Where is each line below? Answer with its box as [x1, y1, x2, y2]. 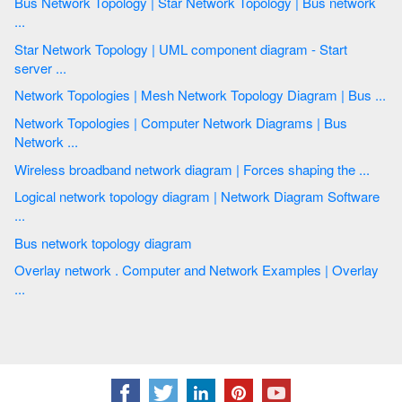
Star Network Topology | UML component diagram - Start [14, 39, 152, 58]
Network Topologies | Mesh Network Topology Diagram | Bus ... [375, 85, 386, 105]
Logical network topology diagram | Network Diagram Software [14, 187, 59, 206]
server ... [56, 57, 70, 77]
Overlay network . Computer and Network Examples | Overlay [14, 260, 65, 280]
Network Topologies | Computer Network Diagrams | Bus [14, 113, 134, 133]
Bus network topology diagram [144, 232, 192, 252]
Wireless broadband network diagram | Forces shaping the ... [359, 159, 373, 179]
